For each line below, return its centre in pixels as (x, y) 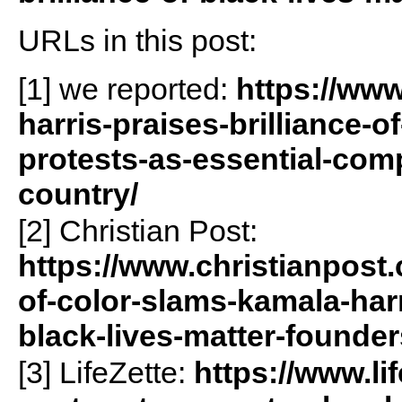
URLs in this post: (137, 41)
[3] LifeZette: (105, 373)
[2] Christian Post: (137, 231)
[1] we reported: (127, 89)
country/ (78, 194)
